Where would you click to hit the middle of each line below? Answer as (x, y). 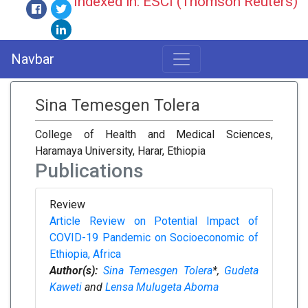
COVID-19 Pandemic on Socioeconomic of (154, 238)
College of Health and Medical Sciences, (154, 134)
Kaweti (66, 287)
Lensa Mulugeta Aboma (162, 287)
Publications (89, 171)
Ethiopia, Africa (85, 254)
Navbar (33, 59)
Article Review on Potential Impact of (154, 221)
